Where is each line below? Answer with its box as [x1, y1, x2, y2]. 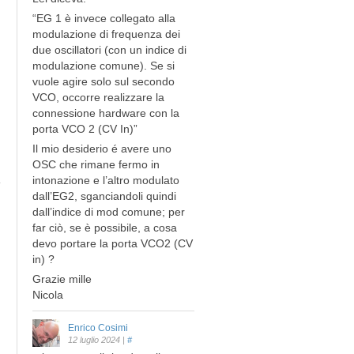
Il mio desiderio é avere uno [32, 141, 171, 155]
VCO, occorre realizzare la [32, 90, 164, 104]
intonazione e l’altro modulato [32, 173, 179, 186]
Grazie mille [32, 272, 92, 285]
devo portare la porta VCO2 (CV [32, 236, 193, 250]
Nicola [32, 288, 63, 301]
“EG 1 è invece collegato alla [32, 11, 175, 24]
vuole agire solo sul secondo [32, 74, 175, 88]
